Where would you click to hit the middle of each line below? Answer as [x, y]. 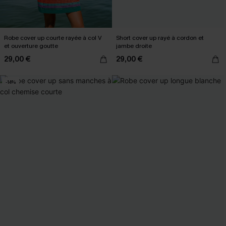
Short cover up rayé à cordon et [160, 38]
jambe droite [134, 46]
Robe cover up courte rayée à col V [53, 38]
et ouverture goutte [31, 46]
